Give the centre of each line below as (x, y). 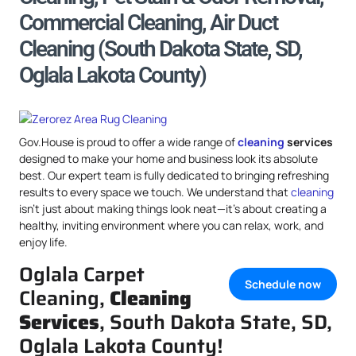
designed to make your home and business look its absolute (168, 159)
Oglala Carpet (82, 274)
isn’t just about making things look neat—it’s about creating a (173, 209)
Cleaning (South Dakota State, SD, (161, 49)
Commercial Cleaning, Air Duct (148, 23)
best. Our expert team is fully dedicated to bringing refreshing (174, 175)
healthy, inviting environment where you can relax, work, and (171, 225)
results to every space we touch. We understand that (155, 192)
